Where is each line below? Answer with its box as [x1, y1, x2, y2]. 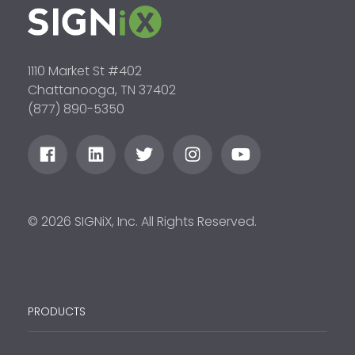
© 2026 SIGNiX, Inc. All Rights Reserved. [28, 212, 257, 231]
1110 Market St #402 [28, 62, 142, 81]
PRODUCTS [28, 303, 86, 319]
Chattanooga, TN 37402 [28, 81, 176, 100]
